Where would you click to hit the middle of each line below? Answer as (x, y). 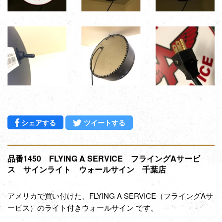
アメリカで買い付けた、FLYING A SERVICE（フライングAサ (110, 195)
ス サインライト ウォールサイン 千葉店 (87, 169)
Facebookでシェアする (93, 122)
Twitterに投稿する (154, 122)
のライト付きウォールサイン (85, 207)
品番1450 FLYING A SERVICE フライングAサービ (104, 158)
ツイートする (105, 123)
